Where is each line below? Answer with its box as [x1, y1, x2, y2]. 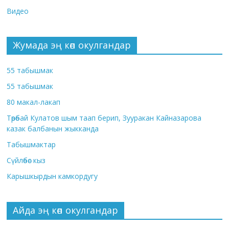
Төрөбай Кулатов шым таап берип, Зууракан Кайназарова [7, 113, 202, 123]
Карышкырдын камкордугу [7, 171, 98, 181]
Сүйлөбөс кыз [7, 155, 46, 166]
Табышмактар [7, 140, 56, 150]
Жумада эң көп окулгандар [13, 39, 131, 52]
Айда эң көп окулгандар [13, 204, 119, 217]
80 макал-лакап [7, 97, 61, 107]
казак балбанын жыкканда [7, 124, 99, 134]
